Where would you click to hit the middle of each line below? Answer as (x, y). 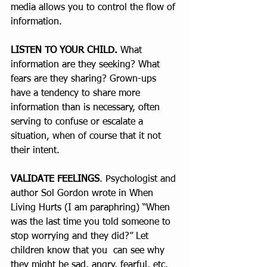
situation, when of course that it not (87, 137)
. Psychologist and (139, 180)
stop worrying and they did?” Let (81, 237)
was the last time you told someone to (92, 223)
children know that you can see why (89, 251)
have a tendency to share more (77, 94)
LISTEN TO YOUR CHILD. (64, 51)
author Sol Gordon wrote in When (83, 194)
